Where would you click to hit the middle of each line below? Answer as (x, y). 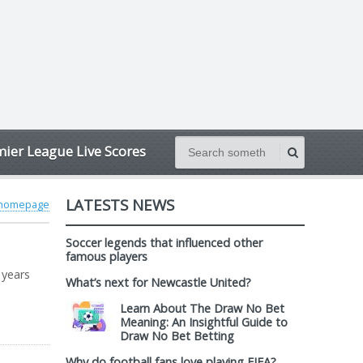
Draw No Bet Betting (177, 336)
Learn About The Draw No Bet (202, 308)
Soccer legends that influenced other (164, 243)
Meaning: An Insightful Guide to (204, 322)
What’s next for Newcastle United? (158, 282)
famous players (107, 256)
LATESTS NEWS (120, 205)
